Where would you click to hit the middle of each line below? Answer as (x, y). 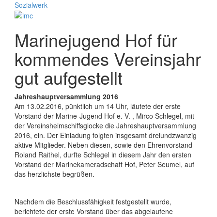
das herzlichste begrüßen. (54, 174)
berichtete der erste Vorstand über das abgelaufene (94, 211)
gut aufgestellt (69, 77)
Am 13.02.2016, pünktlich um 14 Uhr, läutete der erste (98, 106)
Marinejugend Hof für (96, 39)
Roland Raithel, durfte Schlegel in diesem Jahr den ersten (103, 154)
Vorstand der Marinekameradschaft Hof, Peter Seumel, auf (104, 164)
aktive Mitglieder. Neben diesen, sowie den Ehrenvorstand (103, 145)
